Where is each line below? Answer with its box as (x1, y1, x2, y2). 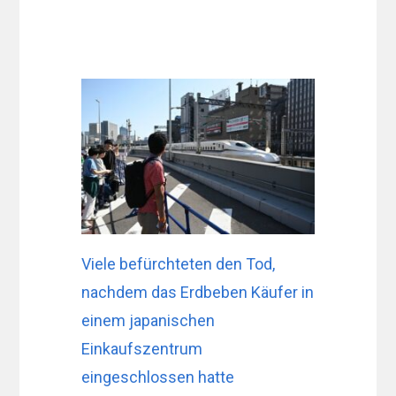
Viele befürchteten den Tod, (81, 254, 276, 273)
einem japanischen (81, 310, 216, 330)
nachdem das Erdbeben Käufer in (81, 282, 315, 301)
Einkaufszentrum (81, 339, 203, 358)
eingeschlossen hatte (81, 367, 235, 386)
